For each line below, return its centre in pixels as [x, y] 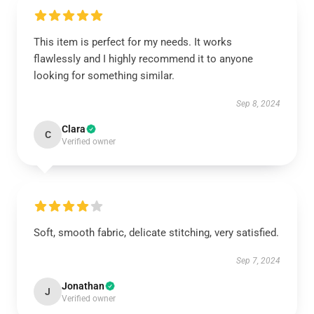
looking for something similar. [104, 76]
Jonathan [83, 286]
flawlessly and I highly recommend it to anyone [143, 59]
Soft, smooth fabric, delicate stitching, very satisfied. [156, 233]
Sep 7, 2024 [258, 261]
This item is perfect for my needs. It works [133, 42]
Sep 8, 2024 [258, 104]
